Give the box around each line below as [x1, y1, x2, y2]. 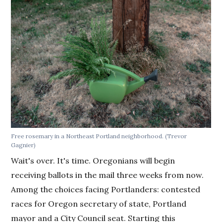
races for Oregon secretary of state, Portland [11, 199, 187, 209]
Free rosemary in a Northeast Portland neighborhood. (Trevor [11, 132, 187, 140]
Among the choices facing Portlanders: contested [11, 184, 201, 195]
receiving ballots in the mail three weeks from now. [11, 170, 204, 180]
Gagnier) [11, 141, 36, 149]
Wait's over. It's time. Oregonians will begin [11, 156, 175, 166]
